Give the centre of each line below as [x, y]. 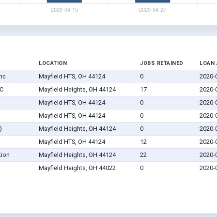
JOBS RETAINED [162, 63]
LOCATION [53, 63]
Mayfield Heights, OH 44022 [77, 168]
